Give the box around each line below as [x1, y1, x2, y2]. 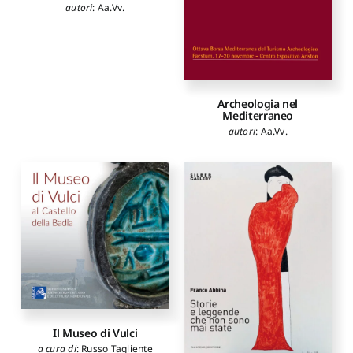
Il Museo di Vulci [53, 325, 138, 340]
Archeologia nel [217, 96, 299, 112]
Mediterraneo [222, 108, 294, 124]
